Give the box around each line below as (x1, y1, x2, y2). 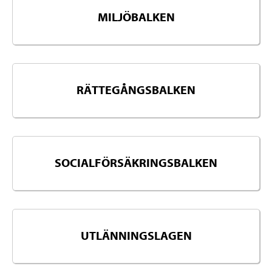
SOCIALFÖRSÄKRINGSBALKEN (55, 156, 217, 171)
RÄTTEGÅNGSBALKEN (76, 83, 195, 98)
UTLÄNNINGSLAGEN (80, 229, 192, 243)
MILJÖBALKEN (97, 10, 175, 25)
